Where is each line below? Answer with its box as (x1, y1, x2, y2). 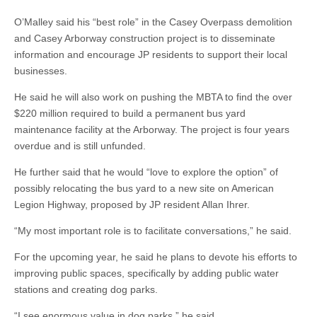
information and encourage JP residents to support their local (14, 49, 287, 60)
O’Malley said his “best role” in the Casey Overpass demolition (14, 16, 292, 28)
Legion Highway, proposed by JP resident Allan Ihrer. (14, 199, 250, 210)
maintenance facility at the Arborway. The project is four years (14, 124, 289, 135)
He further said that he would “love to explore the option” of (14, 166, 278, 178)
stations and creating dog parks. (14, 284, 158, 295)
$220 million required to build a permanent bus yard (14, 108, 246, 119)
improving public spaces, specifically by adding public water (14, 267, 279, 279)
